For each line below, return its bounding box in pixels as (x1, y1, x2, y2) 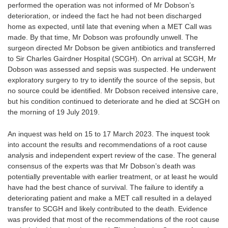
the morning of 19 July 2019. (8, 108, 100, 117)
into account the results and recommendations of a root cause (8, 140, 207, 149)
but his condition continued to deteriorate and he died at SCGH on (8, 97, 220, 106)
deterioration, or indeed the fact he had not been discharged (8, 12, 202, 20)
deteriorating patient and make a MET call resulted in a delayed (8, 193, 212, 202)
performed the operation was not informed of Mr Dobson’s (8, 1, 194, 10)
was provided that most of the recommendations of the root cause (8, 215, 219, 223)
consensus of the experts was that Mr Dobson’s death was (8, 161, 195, 170)
